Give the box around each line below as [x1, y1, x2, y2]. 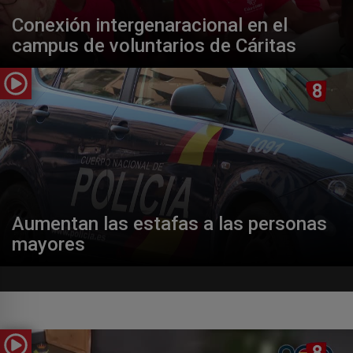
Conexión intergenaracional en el [12, 13, 288, 36]
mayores [12, 232, 85, 255]
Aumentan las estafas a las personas [12, 212, 327, 235]
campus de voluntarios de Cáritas [12, 34, 296, 57]
